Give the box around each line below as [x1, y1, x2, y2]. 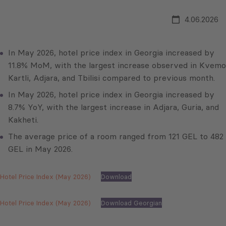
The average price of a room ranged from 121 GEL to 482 [8, 131, 223, 142]
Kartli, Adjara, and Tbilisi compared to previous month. [8, 73, 215, 83]
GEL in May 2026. [8, 144, 73, 154]
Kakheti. [8, 115, 38, 125]
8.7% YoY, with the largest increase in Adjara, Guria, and [8, 102, 219, 112]
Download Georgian [101, 199, 162, 207]
